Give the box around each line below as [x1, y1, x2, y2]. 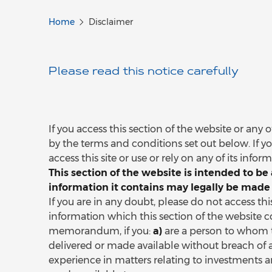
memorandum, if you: [49, 225, 153, 237]
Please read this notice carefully [49, 67, 239, 78]
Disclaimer [86, 16, 133, 27]
